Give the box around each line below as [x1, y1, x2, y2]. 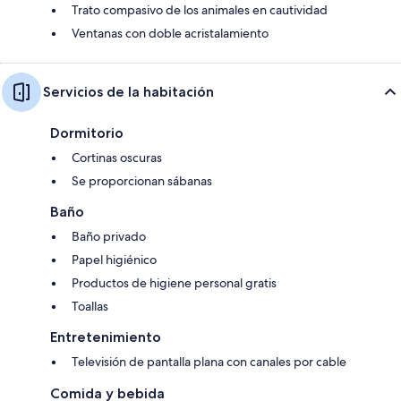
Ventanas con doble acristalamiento [72, 24, 269, 41]
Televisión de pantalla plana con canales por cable [72, 353, 346, 370]
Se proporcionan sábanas [72, 172, 212, 189]
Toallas [72, 297, 108, 314]
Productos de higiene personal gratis [72, 274, 277, 291]
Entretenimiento [50, 328, 161, 346]
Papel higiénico [72, 251, 157, 268]
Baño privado [72, 227, 146, 244]
